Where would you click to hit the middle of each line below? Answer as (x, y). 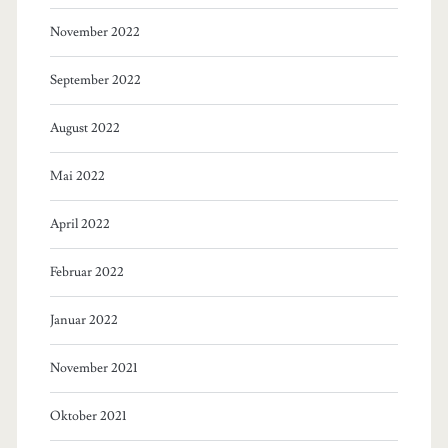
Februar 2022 (86, 271)
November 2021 (93, 367)
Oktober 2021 (87, 415)
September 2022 (95, 79)
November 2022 (94, 31)
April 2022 (79, 223)
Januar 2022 (83, 319)
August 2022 (84, 127)
